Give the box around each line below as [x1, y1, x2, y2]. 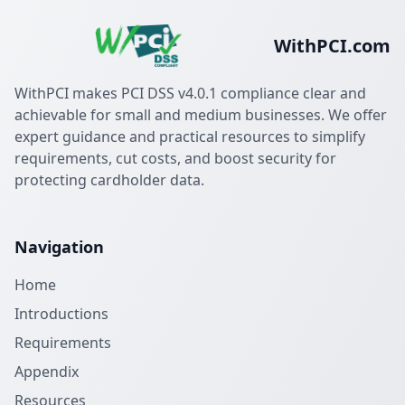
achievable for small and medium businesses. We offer [14, 105, 387, 125]
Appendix [14, 362, 79, 381]
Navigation [14, 236, 104, 258]
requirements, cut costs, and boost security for [14, 148, 336, 168]
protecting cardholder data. [14, 170, 204, 190]
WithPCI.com [274, 33, 391, 58]
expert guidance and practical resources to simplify [14, 127, 365, 146]
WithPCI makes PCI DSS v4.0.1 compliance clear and [14, 83, 366, 103]
